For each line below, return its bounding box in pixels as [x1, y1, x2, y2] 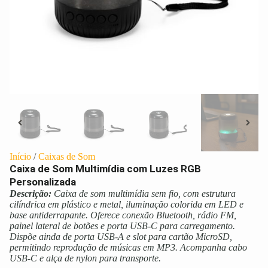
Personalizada [10, 176, 76, 188]
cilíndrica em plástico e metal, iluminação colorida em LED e [10, 199, 243, 210]
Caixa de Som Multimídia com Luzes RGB [10, 163, 201, 175]
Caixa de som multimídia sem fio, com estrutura [54, 188, 236, 199]
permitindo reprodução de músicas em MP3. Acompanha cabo [10, 242, 247, 253]
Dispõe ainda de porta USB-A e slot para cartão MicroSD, [10, 232, 232, 242]
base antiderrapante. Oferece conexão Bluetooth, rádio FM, [10, 210, 236, 221]
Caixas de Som [38, 151, 95, 162]
